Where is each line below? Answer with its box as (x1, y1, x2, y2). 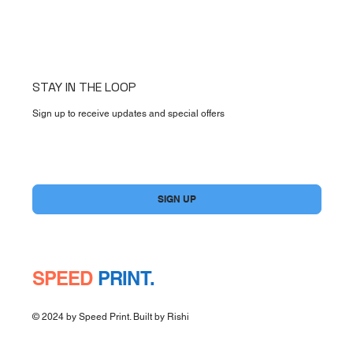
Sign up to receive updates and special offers (32, 108, 225, 120)
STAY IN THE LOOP (32, 79, 136, 96)
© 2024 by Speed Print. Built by (32, 311, 167, 323)
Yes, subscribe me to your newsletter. (54, 172, 211, 184)
